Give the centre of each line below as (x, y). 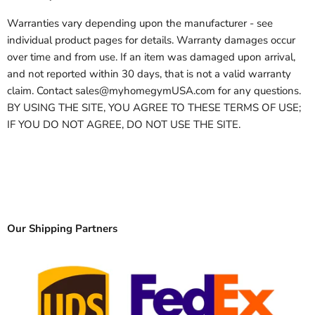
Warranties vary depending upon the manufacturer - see (140, 24)
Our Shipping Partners (62, 229)
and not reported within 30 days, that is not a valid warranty (149, 74)
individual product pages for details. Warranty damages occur (151, 40)
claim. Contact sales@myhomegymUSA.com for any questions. (154, 91)
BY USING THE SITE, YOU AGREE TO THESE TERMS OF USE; (154, 108)
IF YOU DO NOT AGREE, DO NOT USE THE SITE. (124, 125)
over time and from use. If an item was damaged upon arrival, (151, 57)
